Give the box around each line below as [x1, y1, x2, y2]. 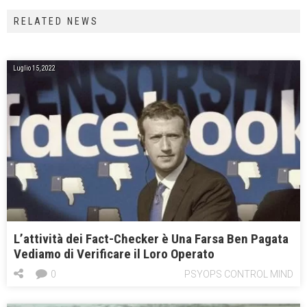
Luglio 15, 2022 [13, 64, 56, 72]
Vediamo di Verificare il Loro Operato [14, 246, 214, 262]
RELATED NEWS [14, 15, 99, 27]
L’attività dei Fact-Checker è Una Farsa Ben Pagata [14, 231, 288, 247]
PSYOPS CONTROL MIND [184, 269, 293, 280]
